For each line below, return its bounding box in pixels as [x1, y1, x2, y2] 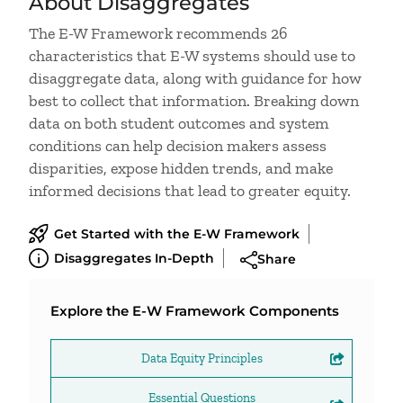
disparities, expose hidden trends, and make [29, 158, 333, 178]
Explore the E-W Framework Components [50, 302, 339, 320]
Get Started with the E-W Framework [54, 226, 300, 242]
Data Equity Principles [140, 350, 263, 366]
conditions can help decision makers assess [29, 136, 327, 156]
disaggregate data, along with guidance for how [29, 68, 362, 88]
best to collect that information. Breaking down [29, 91, 359, 111]
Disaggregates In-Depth [54, 250, 214, 267]
